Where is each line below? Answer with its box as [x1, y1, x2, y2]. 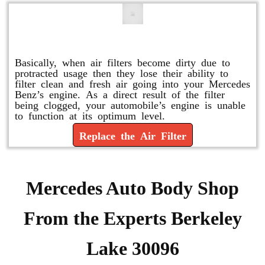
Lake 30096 [86, 238, 179, 259]
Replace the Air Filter [79, 130, 186, 140]
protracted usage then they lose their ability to [15, 67, 228, 77]
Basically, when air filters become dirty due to [15, 56, 230, 67]
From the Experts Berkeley [23, 208, 242, 229]
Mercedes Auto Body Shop [26, 177, 239, 199]
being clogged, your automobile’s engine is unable [15, 99, 245, 109]
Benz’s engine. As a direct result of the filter [15, 88, 225, 99]
